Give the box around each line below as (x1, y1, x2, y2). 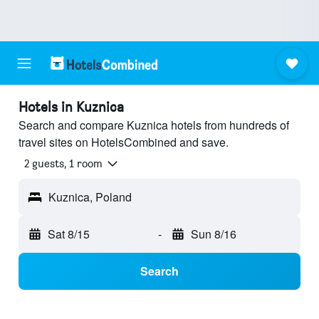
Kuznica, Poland (48, 189, 132, 206)
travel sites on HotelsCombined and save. (19, 134, 229, 150)
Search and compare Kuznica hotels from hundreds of (19, 117, 289, 133)
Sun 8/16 (190, 226, 236, 243)
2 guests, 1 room (24, 157, 103, 171)
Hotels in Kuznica (19, 98, 124, 115)
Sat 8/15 (48, 226, 90, 243)
